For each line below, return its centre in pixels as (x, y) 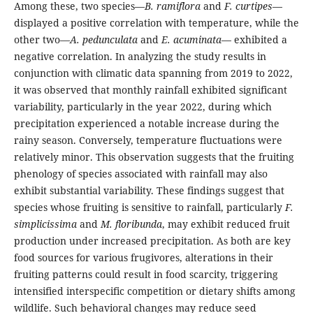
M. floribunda (131, 224)
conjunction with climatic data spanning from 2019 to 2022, (153, 73)
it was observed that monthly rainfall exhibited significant (150, 90)
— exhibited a (254, 40)
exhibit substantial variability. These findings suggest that (149, 191)
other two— (42, 40)
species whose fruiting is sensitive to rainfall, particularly (149, 208)
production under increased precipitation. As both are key (152, 241)
